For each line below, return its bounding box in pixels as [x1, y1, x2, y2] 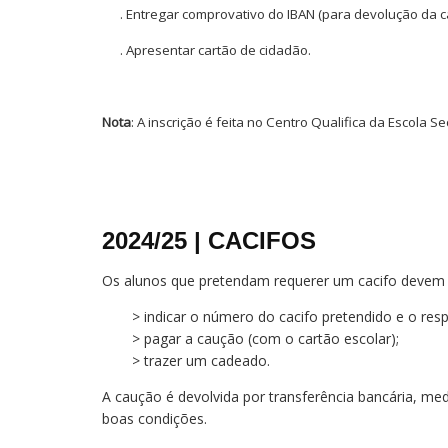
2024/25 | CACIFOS [102, 227, 316, 254]
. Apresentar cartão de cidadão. [102, 41, 311, 59]
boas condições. [102, 409, 207, 428]
